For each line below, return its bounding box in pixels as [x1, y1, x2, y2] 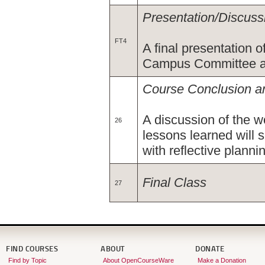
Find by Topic [8, 257, 47, 264]
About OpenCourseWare [102, 257, 174, 264]
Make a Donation [197, 257, 246, 264]
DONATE [195, 245, 224, 253]
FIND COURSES [6, 245, 58, 253]
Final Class [143, 175, 206, 190]
